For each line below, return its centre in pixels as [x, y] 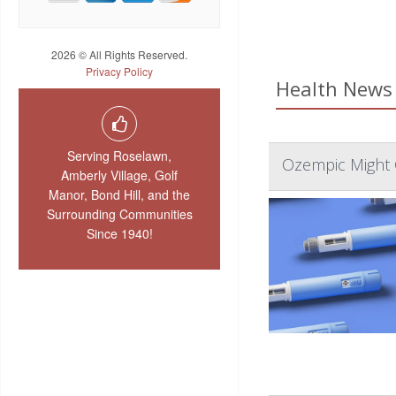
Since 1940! [119, 234]
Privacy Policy [119, 72]
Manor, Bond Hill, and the [119, 195]
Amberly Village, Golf [119, 175]
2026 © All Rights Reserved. [119, 55]
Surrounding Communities [119, 214]
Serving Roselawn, [119, 156]
